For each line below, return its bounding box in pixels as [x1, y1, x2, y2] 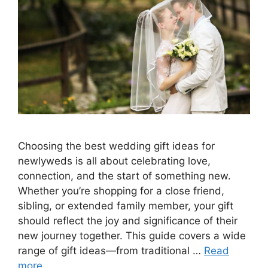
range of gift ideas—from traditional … [18, 244, 204, 257]
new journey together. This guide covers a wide [18, 229, 246, 242]
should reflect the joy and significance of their [18, 214, 237, 227]
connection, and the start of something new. [18, 169, 231, 182]
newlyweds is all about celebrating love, [18, 154, 211, 167]
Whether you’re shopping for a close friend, [18, 184, 224, 197]
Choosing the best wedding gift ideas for [18, 139, 215, 152]
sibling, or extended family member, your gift [18, 199, 233, 212]
